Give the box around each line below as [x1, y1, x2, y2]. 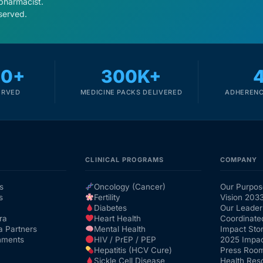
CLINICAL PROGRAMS [85, 156, 164, 164]
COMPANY [220, 156, 258, 164]
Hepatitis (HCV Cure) [94, 245, 173, 255]
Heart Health [94, 214, 141, 224]
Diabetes [94, 203, 127, 213]
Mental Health [94, 224, 146, 234]
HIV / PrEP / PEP [94, 235, 157, 245]
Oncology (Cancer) [94, 182, 166, 192]
